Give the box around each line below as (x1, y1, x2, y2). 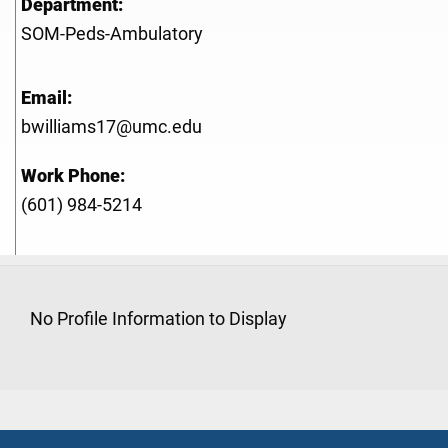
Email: (21, 88, 72, 109)
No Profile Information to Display (30, 309, 287, 330)
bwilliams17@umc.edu (21, 117, 202, 138)
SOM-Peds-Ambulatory (21, 24, 203, 45)
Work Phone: (21, 166, 125, 187)
